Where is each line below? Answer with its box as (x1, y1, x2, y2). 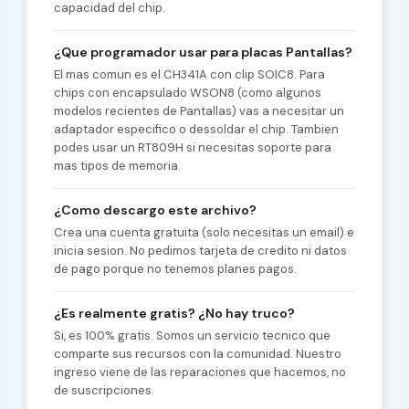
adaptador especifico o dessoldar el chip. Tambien (53, 121, 339, 137)
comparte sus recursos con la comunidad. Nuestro (53, 346, 341, 362)
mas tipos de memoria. (53, 158, 181, 173)
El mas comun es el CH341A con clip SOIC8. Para (53, 67, 325, 82)
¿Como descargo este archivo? (53, 202, 257, 218)
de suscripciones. (53, 383, 154, 398)
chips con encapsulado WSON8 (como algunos (53, 85, 321, 100)
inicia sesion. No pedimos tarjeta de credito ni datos (53, 243, 347, 258)
